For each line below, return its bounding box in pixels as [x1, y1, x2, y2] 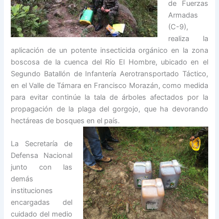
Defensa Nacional [11, 151, 72, 160]
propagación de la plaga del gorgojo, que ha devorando [11, 104, 208, 113]
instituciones [11, 186, 53, 196]
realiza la [168, 34, 208, 43]
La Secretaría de [11, 139, 72, 149]
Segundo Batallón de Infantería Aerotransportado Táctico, [11, 69, 208, 78]
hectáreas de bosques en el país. [11, 116, 120, 125]
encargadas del [11, 198, 72, 207]
